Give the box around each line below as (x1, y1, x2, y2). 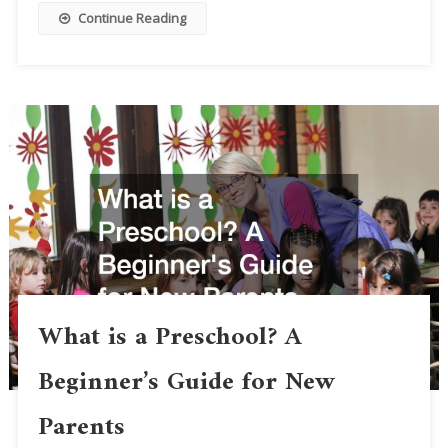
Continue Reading (77, 9, 186, 28)
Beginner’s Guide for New (37, 360, 335, 406)
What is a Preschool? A (37, 315, 302, 361)
